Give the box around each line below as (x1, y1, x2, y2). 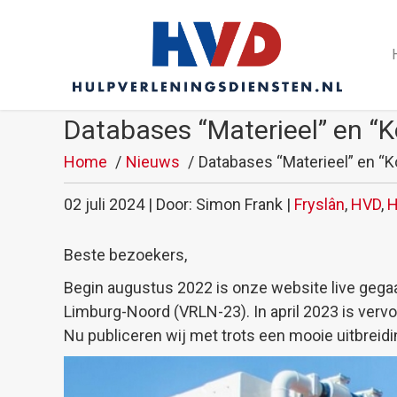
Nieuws (126, 152, 180, 171)
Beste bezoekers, (64, 245, 187, 264)
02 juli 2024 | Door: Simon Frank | (64, 194, 294, 214)
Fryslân (294, 194, 345, 214)
